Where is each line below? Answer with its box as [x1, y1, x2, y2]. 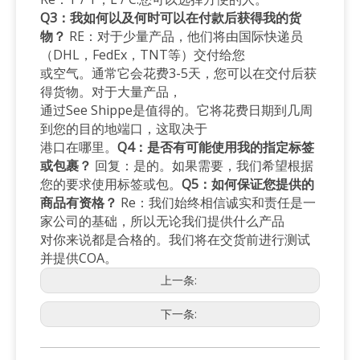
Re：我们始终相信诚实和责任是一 [117, 193, 316, 211]
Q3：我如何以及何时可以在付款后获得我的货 [40, 8, 301, 27]
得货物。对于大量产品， [40, 82, 182, 100]
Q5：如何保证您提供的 [182, 174, 314, 193]
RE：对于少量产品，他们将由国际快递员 [66, 27, 303, 45]
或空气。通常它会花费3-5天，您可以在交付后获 [40, 63, 317, 82]
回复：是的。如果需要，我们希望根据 [92, 156, 313, 174]
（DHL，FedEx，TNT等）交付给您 [40, 45, 245, 63]
